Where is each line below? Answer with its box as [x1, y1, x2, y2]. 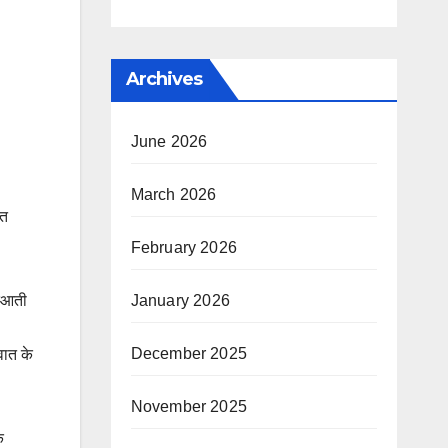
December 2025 [130, 345, 248, 362]
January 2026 [130, 292, 230, 309]
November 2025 [130, 398, 248, 415]
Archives [125, 68, 203, 90]
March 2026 [130, 186, 217, 203]
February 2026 [130, 239, 238, 256]
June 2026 [130, 133, 208, 150]
